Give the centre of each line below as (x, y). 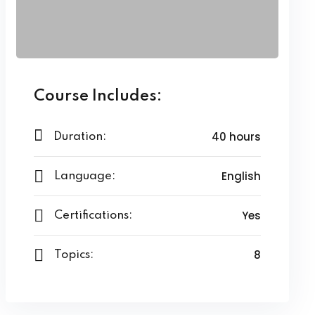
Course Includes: (97, 96)
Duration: (79, 137)
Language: (84, 176)
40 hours (236, 137)
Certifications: (93, 216)
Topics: (73, 255)
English (241, 176)
